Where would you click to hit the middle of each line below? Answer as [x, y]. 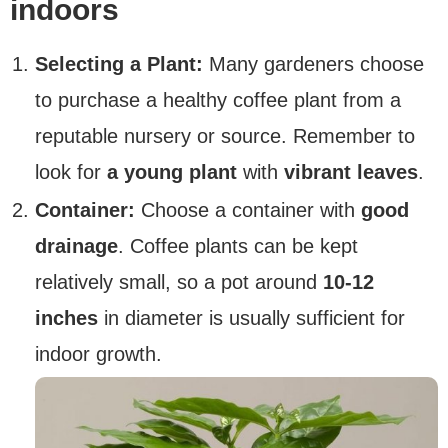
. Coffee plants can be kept [238, 246]
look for [68, 172]
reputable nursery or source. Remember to [225, 136]
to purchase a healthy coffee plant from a [218, 100]
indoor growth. [98, 354]
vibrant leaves [351, 172]
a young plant [169, 172]
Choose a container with [245, 210]
